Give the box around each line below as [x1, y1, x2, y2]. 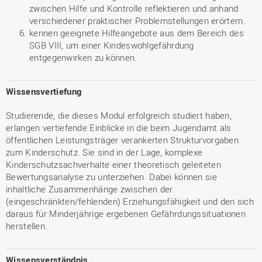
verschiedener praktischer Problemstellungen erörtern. [29, 15, 246, 26]
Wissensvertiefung [6, 85, 82, 97]
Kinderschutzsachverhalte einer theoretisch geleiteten [6, 158, 221, 170]
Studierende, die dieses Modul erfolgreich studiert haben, [6, 109, 232, 121]
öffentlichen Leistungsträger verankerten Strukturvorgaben [6, 134, 239, 146]
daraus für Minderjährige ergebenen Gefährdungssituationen [6, 208, 246, 219]
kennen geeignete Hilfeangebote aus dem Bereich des [29, 27, 244, 39]
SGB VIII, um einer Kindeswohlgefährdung [29, 39, 194, 51]
